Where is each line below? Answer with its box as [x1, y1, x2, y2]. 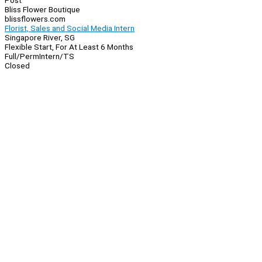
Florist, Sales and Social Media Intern [5, 23, 135, 33]
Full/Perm [5, 51, 39, 61]
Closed [5, 61, 30, 71]
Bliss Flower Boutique [5, 5, 80, 15]
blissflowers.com [5, 14, 65, 24]
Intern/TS [39, 51, 74, 61]
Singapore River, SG [5, 33, 75, 43]
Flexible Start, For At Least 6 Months [5, 42, 133, 52]
